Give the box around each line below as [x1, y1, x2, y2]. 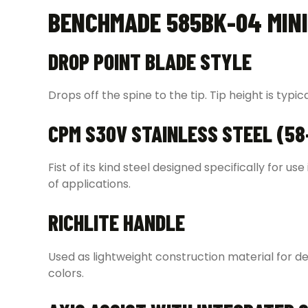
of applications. [48, 176, 131, 192]
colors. [48, 265, 84, 281]
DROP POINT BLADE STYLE [48, 48, 252, 75]
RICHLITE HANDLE [48, 209, 185, 236]
